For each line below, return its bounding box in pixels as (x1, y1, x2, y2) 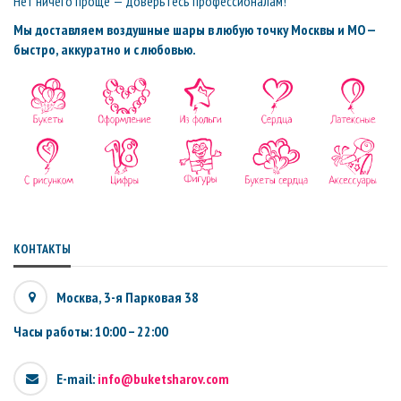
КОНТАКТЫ (13, 240, 71, 257)
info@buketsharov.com (98, 369, 229, 388)
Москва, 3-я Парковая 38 (56, 287, 199, 306)
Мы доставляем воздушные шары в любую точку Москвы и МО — (13, 21, 375, 38)
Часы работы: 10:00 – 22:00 (13, 321, 168, 340)
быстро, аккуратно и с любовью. (13, 40, 196, 58)
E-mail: (56, 369, 98, 388)
